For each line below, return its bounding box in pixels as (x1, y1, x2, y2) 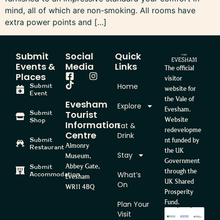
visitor (164, 74, 182, 83)
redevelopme (164, 126, 201, 135)
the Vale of (164, 95, 194, 104)
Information (65, 119, 121, 132)
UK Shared (164, 177, 194, 186)
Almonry (65, 141, 90, 150)
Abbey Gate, (65, 162, 100, 171)
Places (16, 71, 46, 83)
